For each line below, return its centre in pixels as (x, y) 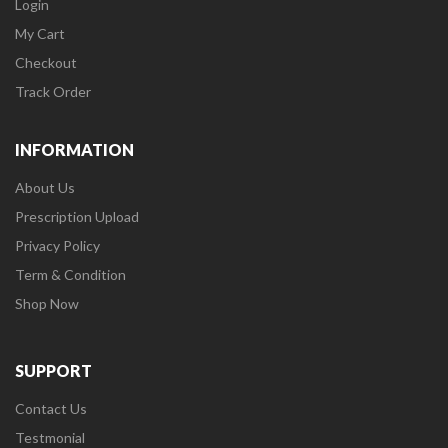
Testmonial (50, 437)
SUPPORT (53, 370)
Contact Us (51, 408)
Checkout (46, 62)
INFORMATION (74, 149)
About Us (45, 187)
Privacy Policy (57, 245)
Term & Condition (70, 274)
